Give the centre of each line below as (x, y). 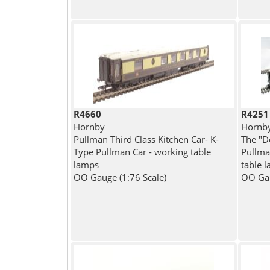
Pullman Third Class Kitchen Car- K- (146, 140)
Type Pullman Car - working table (142, 152)
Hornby (89, 127)
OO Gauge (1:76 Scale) (120, 177)
